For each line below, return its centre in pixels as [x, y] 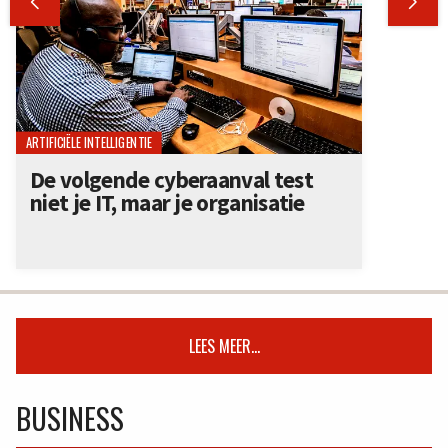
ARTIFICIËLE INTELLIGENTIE [89, 143]
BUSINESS [70, 418]
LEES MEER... [224, 346]
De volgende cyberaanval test [171, 180]
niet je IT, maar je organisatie [167, 203]
